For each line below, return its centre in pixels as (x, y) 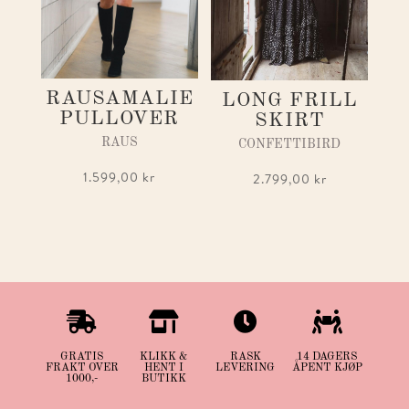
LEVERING (246, 367)
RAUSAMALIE (119, 98)
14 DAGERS (327, 357)
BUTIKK (163, 378)
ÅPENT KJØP (327, 367)
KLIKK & (164, 357)
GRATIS (82, 357)
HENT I (163, 367)
